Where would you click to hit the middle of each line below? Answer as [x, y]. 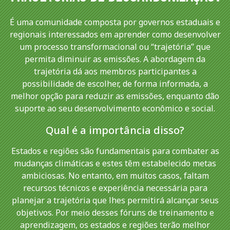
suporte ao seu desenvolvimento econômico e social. [115, 108]
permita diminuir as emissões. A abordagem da [115, 59]
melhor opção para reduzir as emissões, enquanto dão [115, 96]
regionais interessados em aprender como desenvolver [115, 34]
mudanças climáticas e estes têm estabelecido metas [115, 163]
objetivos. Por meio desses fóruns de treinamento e [115, 212]
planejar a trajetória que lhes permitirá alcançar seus [115, 200]
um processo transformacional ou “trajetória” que [115, 46]
